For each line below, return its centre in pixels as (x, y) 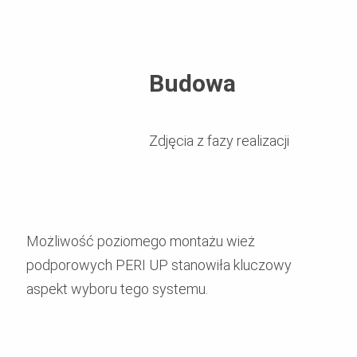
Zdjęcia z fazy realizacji (219, 140)
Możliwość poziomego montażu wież (141, 241)
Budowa (192, 83)
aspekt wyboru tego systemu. (117, 288)
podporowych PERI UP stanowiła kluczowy (159, 265)
